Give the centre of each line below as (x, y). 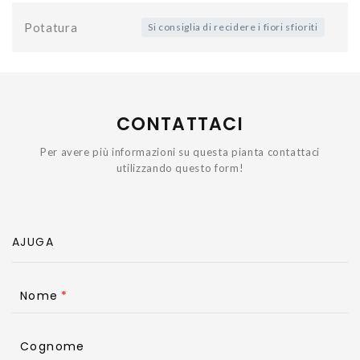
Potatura (51, 27)
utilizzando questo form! (180, 168)
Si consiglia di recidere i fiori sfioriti (233, 27)
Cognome (53, 346)
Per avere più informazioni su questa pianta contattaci (180, 151)
